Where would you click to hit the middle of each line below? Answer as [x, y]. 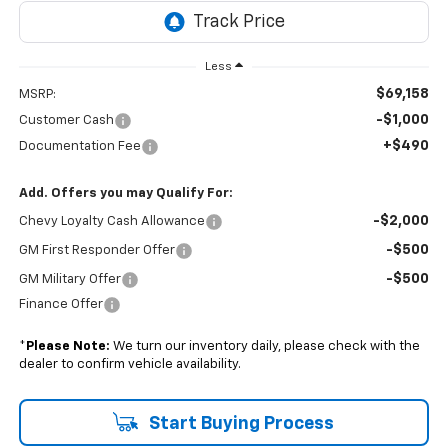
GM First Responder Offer [96, 250]
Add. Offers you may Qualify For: [125, 193]
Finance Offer [60, 304]
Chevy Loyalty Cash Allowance [111, 221]
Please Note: [67, 346]
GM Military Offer [69, 279]
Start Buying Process [239, 423]
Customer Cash [66, 120]
